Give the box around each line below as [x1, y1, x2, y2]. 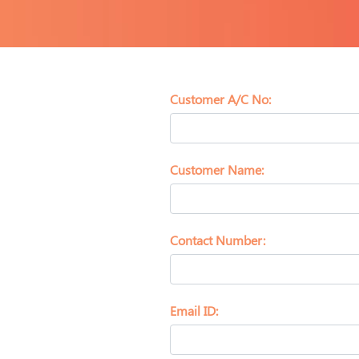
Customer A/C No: [170, 91, 271, 108]
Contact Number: [170, 232, 265, 249]
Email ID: [170, 302, 218, 320]
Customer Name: [170, 161, 264, 179]
